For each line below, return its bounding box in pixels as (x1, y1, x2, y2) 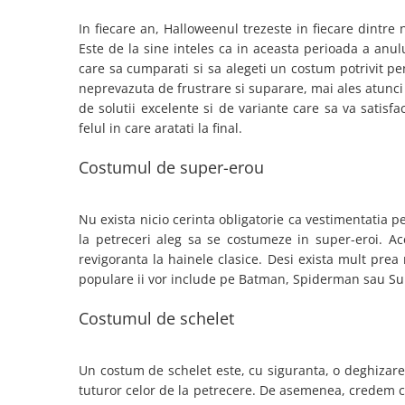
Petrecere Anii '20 (14, 44, 119, 61)
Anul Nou (14, 284, 71, 301)
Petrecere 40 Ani (14, 185, 113, 202)
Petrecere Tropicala (14, 91, 131, 108)
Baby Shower (14, 331, 92, 348)
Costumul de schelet (79, 307, 234, 330)
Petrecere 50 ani (14, 209, 112, 226)
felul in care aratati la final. (79, 119, 246, 137)
